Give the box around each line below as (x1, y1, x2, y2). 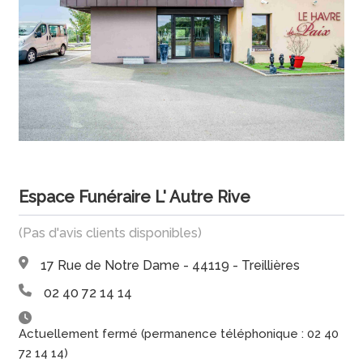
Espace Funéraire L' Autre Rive (19, 186, 251, 207)
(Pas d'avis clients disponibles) (19, 224, 203, 241)
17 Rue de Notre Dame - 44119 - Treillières (41, 257, 301, 273)
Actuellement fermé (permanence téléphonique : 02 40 (19, 326, 340, 341)
